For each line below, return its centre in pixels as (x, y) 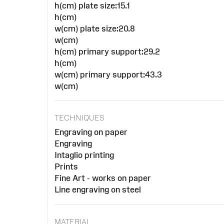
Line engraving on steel (98, 190)
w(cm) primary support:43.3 (108, 74)
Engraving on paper (91, 132)
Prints (66, 167)
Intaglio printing (84, 155)
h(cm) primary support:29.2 (107, 51)
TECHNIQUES (79, 118)
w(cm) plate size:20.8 (95, 28)
